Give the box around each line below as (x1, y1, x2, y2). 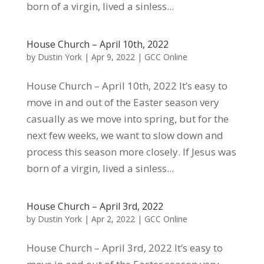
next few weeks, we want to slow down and (26, 128, 223, 142)
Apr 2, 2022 (91, 213, 135, 225)
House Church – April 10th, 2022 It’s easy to (26, 79, 227, 93)
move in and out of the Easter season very (26, 95, 219, 109)
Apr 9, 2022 (91, 51, 135, 62)
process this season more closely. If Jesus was (26, 145, 236, 159)
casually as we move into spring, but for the (26, 112, 229, 126)
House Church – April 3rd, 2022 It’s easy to (26, 241, 223, 255)
